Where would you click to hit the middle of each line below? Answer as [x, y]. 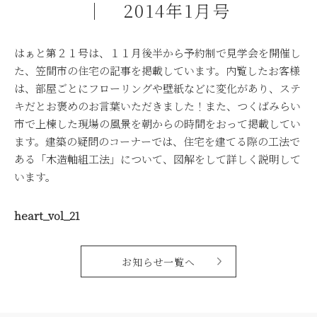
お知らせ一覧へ [158, 261]
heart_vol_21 [47, 215]
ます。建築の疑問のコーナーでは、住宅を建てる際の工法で [157, 141]
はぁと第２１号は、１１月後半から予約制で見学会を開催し [157, 53]
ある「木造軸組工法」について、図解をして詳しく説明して [157, 159]
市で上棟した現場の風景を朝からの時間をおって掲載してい [157, 123]
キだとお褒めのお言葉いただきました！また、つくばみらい [157, 106]
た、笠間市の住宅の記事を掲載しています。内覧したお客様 [157, 70]
